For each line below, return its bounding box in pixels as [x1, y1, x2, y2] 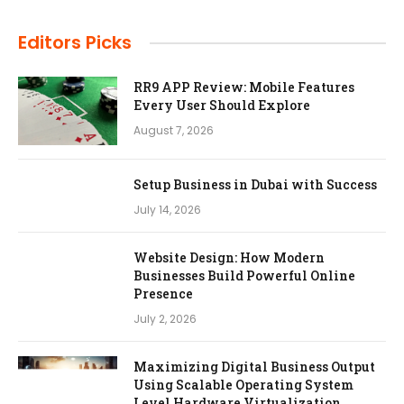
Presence [133, 285, 193, 303]
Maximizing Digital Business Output [133, 358, 375, 376]
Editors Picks [18, 30, 132, 56]
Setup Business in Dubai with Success [133, 176, 377, 194]
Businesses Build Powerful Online [133, 267, 355, 285]
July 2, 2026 [133, 311, 197, 327]
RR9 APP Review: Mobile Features [133, 78, 354, 96]
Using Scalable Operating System [133, 376, 353, 394]
